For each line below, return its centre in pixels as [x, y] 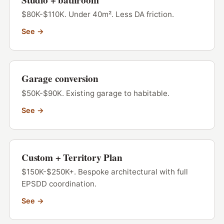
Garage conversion [60, 79]
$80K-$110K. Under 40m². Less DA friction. [97, 14]
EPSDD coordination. [59, 183]
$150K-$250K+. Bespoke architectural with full [104, 171]
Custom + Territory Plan [72, 157]
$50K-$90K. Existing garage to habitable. [95, 93]
